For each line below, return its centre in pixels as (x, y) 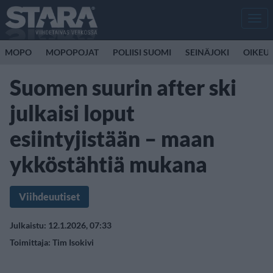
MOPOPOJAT (72, 52)
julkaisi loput (72, 113)
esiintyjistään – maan (112, 138)
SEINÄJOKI (207, 52)
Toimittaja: (31, 242)
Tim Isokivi (73, 242)
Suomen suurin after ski (123, 87)
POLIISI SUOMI (142, 52)
